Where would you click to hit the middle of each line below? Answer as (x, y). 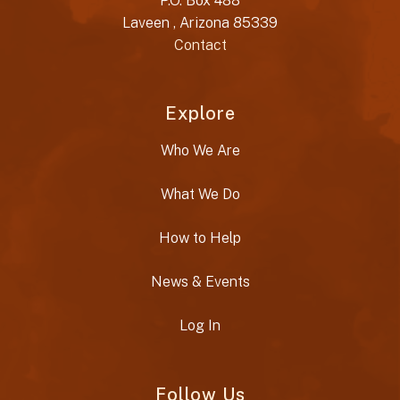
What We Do (200, 194)
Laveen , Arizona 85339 (200, 22)
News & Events (200, 281)
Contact (200, 45)
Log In (200, 325)
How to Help (200, 237)
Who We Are (200, 150)
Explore (200, 113)
